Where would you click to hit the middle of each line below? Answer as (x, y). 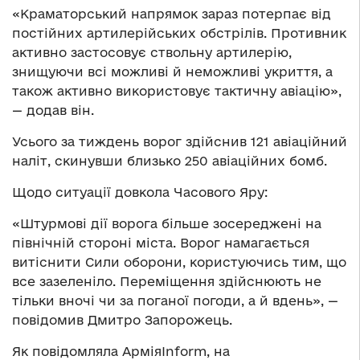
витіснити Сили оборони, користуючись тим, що (179, 262)
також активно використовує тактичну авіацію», (177, 91)
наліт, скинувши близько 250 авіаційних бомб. (170, 161)
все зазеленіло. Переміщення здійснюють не (167, 282)
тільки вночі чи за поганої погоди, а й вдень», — (175, 301)
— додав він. (53, 110)
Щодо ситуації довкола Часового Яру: (140, 192)
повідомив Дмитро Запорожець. (122, 320)
